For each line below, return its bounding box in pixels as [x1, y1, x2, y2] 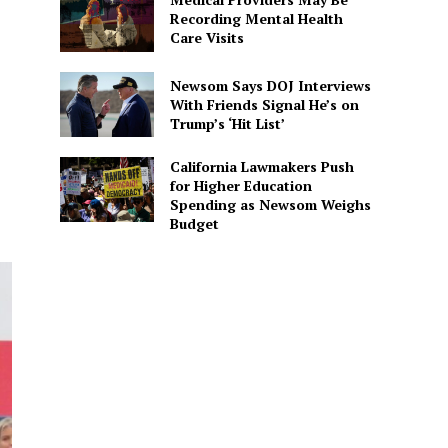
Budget [169, 213, 219, 233]
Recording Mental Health [169, 9, 343, 29]
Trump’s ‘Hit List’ [169, 113, 285, 133]
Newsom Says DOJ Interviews [169, 75, 371, 95]
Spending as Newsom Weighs [169, 194, 371, 214]
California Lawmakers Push [169, 156, 354, 176]
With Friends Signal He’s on [169, 94, 359, 114]
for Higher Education [169, 175, 312, 195]
